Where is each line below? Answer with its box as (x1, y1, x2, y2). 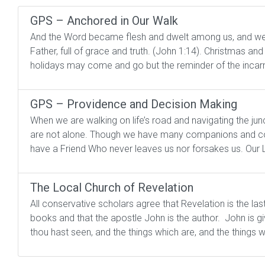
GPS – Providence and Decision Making (30, 97, 237, 111)
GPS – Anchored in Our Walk (30, 14, 178, 28)
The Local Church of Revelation (30, 180, 193, 195)
